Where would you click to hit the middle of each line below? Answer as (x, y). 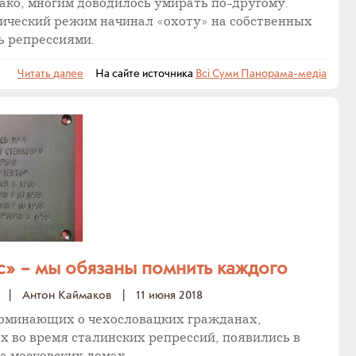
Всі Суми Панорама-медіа (261, 74)
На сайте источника (139, 74)
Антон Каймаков (67, 295)
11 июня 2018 (169, 295)
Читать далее (50, 74)
